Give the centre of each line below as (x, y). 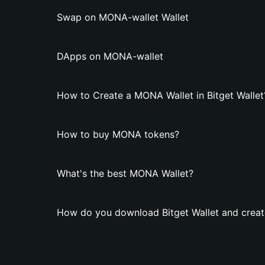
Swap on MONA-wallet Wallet (123, 17)
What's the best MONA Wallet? (125, 173)
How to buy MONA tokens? (118, 134)
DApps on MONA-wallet (110, 56)
